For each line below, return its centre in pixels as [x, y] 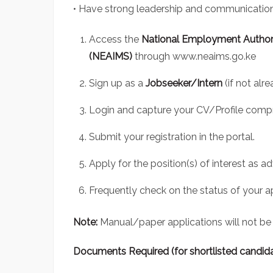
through [152, 57]
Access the [115, 40]
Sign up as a [117, 83]
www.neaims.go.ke [214, 57]
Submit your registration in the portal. [172, 137]
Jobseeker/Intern [184, 83]
